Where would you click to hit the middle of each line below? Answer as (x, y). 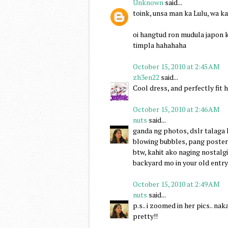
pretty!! (145, 216)
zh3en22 (146, 77)
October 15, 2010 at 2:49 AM (176, 184)
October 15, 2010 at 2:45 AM (176, 66)
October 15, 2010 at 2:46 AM (176, 109)
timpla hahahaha (160, 45)
